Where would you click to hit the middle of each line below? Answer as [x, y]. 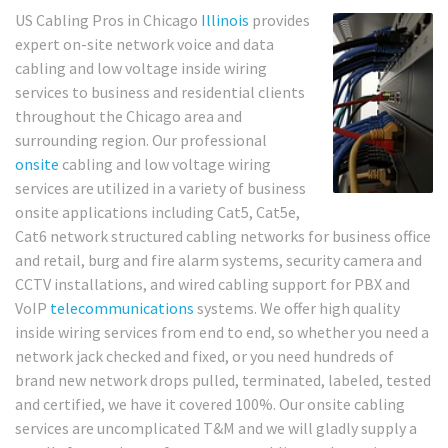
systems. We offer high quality [297, 308]
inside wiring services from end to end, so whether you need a [222, 332]
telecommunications [122, 308]
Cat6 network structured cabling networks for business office [223, 236]
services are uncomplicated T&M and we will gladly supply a [216, 428]
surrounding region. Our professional [141, 140]
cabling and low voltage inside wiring [141, 68]
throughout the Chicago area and [128, 116]
